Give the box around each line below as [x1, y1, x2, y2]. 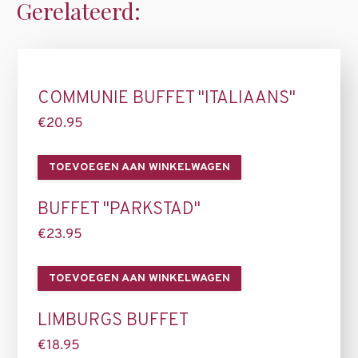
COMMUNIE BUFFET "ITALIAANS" [38, 88, 296, 109]
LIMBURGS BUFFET [38, 310, 189, 332]
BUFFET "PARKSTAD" [38, 199, 201, 221]
